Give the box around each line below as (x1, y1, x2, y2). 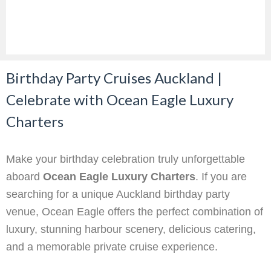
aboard (6, 171, 43, 183)
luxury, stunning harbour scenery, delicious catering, (6, 223, 256, 236)
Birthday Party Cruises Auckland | (6, 69, 222, 87)
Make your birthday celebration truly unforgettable (6, 153, 245, 166)
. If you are (195, 171, 247, 183)
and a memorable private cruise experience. (6, 241, 218, 253)
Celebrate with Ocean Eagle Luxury (6, 91, 233, 109)
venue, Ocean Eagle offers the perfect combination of (6, 206, 263, 218)
